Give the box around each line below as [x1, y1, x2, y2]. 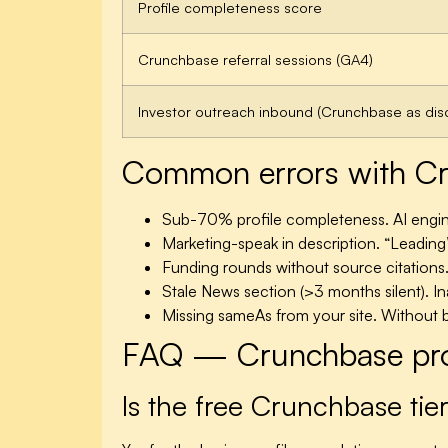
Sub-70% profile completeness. [162, 208, 389, 229]
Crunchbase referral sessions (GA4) [138, 49, 373, 68]
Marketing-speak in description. [162, 232, 380, 253]
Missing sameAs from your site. [162, 304, 377, 325]
